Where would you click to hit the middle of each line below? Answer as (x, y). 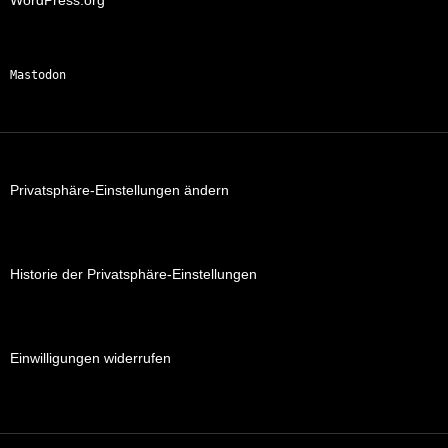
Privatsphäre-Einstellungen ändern (119, 190)
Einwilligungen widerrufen (90, 358)
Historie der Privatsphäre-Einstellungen (133, 274)
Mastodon (38, 75)
